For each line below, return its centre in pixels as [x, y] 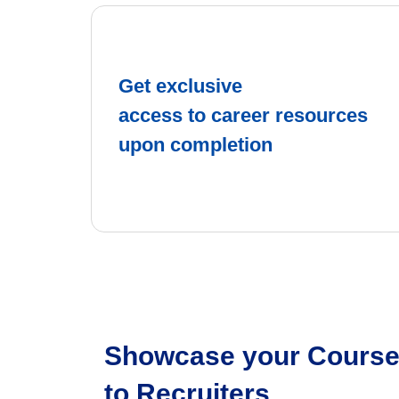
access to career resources [243, 115]
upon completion [195, 144]
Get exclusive [180, 85]
